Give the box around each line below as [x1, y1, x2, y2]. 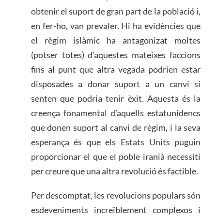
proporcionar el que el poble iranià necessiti [31, 151, 201, 162]
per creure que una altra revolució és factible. [31, 166, 198, 177]
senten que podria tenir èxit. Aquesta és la [31, 93, 201, 104]
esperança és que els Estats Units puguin [31, 137, 201, 148]
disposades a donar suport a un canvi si [31, 78, 201, 90]
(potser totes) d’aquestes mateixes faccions [31, 49, 201, 61]
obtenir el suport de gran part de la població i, [31, 6, 201, 17]
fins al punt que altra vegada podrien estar [31, 64, 201, 75]
